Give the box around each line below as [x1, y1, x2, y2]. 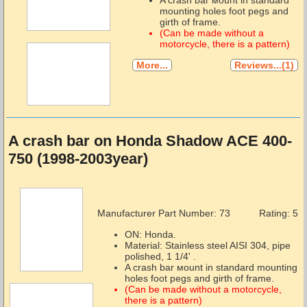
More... [136, 60, 168, 71]
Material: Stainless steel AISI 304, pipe [124, 239, 291, 251]
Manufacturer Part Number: [97, 208, 217, 219]
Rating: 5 [258, 208, 298, 219]
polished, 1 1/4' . [124, 250, 196, 262]
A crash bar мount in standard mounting [124, 261, 297, 273]
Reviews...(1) [234, 60, 294, 71]
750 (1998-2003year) [8, 150, 148, 168]
